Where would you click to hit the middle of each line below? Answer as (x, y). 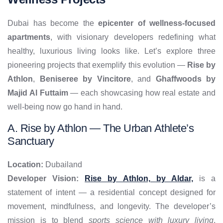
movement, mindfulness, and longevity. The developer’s (111, 207)
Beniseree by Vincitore (85, 79)
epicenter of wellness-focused (157, 23)
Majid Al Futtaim (38, 93)
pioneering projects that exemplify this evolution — (97, 65)
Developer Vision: (43, 179)
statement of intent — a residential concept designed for (111, 193)
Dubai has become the (53, 23)
